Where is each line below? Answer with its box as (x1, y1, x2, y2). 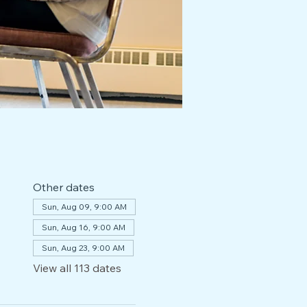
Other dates (32, 227, 95, 241)
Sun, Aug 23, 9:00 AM (41, 289, 125, 299)
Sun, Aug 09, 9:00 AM (41, 248, 127, 258)
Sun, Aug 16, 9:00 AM (41, 269, 125, 279)
